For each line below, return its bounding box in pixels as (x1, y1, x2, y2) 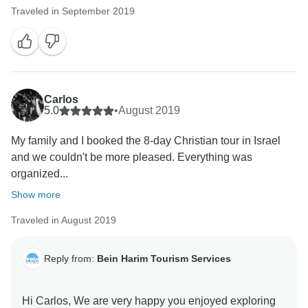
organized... (11, 168, 68, 180)
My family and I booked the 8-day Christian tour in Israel (11, 135, 280, 147)
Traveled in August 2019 (11, 214, 116, 226)
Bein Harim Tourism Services (97, 252, 231, 264)
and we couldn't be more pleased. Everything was (11, 151, 252, 164)
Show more (11, 189, 60, 201)
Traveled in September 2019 (11, 5, 135, 17)
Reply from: (44, 252, 97, 264)
